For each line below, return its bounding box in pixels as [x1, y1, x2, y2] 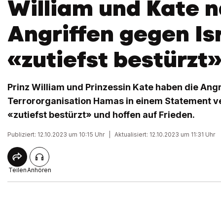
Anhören [27, 166, 51, 174]
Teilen [8, 166, 27, 174]
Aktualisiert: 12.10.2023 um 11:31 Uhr [114, 131, 215, 138]
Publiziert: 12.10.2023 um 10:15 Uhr [7, 131, 105, 138]
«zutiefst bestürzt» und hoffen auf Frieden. [7, 110, 195, 120]
